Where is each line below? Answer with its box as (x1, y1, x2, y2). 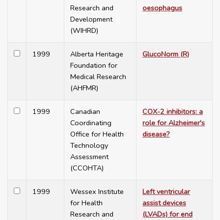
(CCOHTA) (70, 163, 104, 173)
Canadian (70, 107, 100, 117)
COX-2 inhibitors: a (142, 107, 203, 117)
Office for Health (70, 129, 124, 139)
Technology (70, 140, 108, 151)
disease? (142, 129, 170, 139)
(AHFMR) (70, 83, 98, 93)
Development (70, 14, 112, 25)
